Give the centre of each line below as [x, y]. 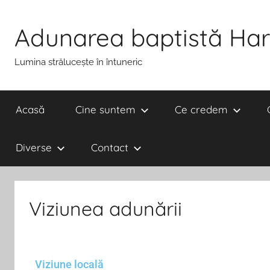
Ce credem [201, 109]
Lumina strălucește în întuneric [78, 62]
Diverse [33, 147]
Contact [109, 147]
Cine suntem [105, 109]
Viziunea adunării [105, 209]
